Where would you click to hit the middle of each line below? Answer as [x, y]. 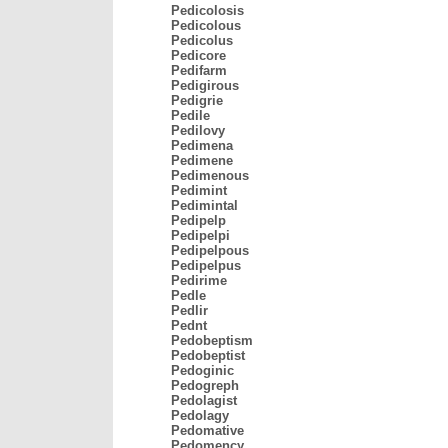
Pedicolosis [207, 10]
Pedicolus [202, 40]
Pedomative [207, 430]
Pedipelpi [200, 235]
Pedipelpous [210, 250]
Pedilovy [198, 130]
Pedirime [199, 280]
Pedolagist [204, 400]
